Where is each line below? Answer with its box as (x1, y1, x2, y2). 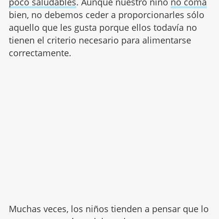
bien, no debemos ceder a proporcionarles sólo (8, 9, 204, 21)
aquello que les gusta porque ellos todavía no (8, 22, 197, 34)
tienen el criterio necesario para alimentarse (8, 34, 191, 46)
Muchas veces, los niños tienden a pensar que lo (8, 203, 209, 215)
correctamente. (8, 47, 71, 59)
